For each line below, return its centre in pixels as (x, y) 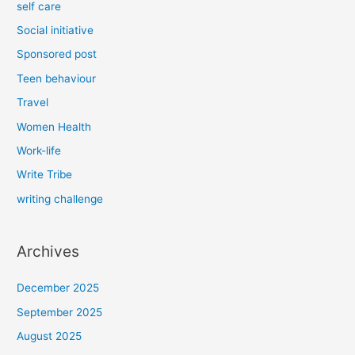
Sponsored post (57, 54)
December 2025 (58, 288)
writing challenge (60, 198)
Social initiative (55, 30)
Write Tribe (45, 175)
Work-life (39, 150)
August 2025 (50, 336)
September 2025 (60, 312)
